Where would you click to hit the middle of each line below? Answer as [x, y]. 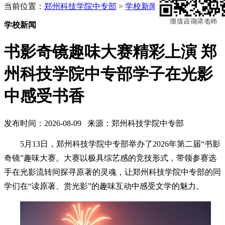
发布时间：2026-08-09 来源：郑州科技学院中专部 [96, 123]
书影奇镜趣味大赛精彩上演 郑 [110, 52]
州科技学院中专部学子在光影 [108, 74]
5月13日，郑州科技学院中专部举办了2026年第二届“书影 [120, 144]
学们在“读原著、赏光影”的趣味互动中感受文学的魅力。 [104, 186]
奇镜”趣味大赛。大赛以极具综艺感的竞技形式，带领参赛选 [110, 158]
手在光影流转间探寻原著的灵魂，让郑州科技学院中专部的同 [113, 172]
